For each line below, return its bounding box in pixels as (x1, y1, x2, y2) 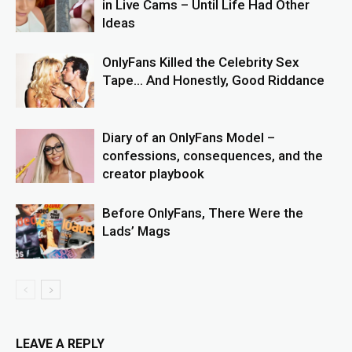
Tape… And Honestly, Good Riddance (102, 72, 324, 88)
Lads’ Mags (102, 223, 170, 239)
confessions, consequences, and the (102, 148, 323, 163)
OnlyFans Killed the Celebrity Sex (102, 54, 299, 70)
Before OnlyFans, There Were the (102, 205, 303, 221)
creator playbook (102, 166, 204, 181)
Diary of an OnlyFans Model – (102, 130, 275, 145)
